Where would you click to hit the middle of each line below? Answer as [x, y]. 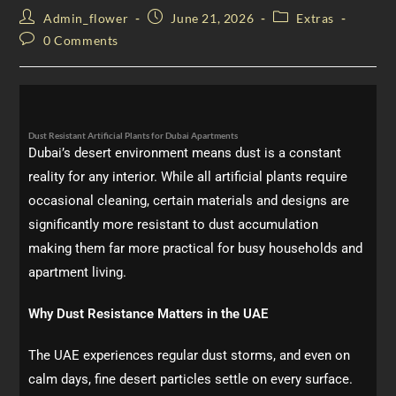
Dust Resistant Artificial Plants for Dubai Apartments [133, 135]
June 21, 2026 [213, 18]
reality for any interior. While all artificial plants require [188, 177]
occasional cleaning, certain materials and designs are [189, 201]
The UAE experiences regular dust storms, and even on [190, 355]
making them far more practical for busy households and [196, 248]
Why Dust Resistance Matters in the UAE [148, 314]
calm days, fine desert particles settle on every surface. [191, 379]
